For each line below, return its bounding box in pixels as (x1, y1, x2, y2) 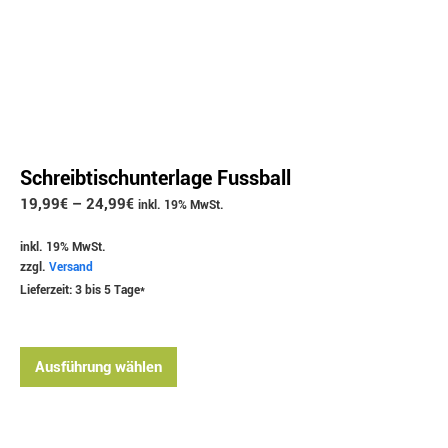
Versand (49, 260, 93, 274)
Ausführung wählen (35, 357, 162, 376)
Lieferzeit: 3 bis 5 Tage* (20, 283, 145, 297)
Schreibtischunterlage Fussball (20, 167, 291, 190)
